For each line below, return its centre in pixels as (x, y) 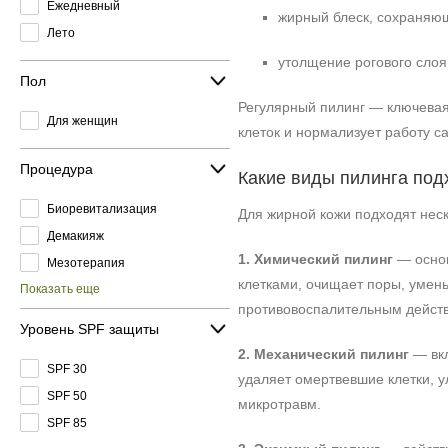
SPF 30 (67, 368)
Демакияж (75, 235)
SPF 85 (67, 422)
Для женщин (82, 120)
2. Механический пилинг (323, 354)
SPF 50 (67, 395)
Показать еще (60, 289)
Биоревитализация (102, 208)
